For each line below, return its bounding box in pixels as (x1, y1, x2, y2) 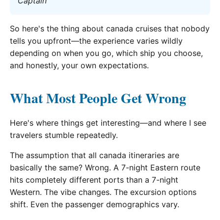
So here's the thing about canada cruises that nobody (10, 24, 210, 34)
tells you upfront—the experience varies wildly (10, 36, 183, 46)
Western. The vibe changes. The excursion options (10, 187, 196, 197)
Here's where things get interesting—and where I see (10, 118, 206, 128)
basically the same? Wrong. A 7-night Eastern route (10, 163, 200, 173)
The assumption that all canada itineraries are (10, 150, 179, 161)
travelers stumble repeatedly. (10, 130, 118, 140)
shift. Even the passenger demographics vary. (10, 199, 179, 210)
